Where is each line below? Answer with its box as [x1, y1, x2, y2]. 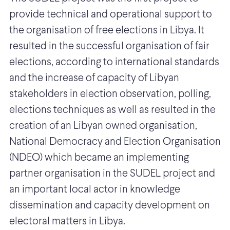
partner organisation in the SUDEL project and [9, 169, 215, 179]
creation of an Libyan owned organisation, [9, 121, 197, 131]
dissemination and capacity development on [9, 201, 210, 211]
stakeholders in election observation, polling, [9, 89, 211, 100]
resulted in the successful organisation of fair [9, 42, 209, 52]
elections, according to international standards [9, 57, 219, 68]
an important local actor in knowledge [9, 185, 180, 195]
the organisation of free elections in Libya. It [9, 26, 204, 36]
